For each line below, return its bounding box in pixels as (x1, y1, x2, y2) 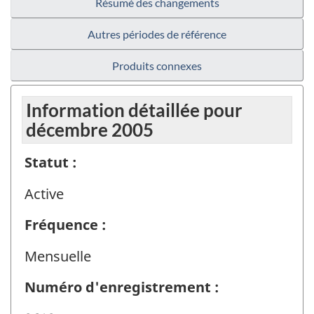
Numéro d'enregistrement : (25, 278, 219, 297)
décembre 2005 (26, 118, 153, 142)
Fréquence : (25, 215, 106, 235)
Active (25, 184, 64, 203)
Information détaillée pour (26, 99, 243, 122)
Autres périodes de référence (88, 27, 226, 41)
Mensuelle (25, 246, 91, 266)
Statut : (25, 153, 76, 172)
